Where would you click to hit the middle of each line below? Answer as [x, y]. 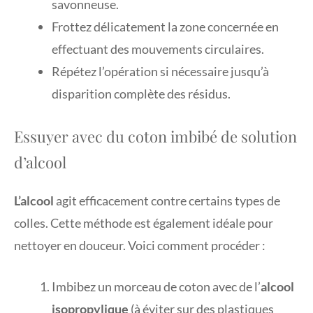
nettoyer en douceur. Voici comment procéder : [140, 245]
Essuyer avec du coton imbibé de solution [155, 136]
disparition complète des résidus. [141, 93]
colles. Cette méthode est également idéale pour [144, 223]
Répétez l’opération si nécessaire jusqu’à [160, 71]
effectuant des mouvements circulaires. [158, 49]
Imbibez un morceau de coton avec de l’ [156, 286]
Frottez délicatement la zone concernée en [165, 26]
